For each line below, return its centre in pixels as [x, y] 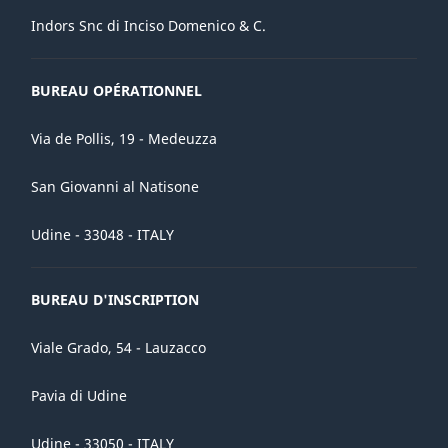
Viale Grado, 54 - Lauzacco [119, 347]
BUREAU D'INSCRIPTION [115, 299]
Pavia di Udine [79, 395]
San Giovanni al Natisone [115, 186]
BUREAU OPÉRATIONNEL [117, 90]
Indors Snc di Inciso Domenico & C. [149, 25]
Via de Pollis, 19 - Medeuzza [124, 138]
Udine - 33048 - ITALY [103, 234]
